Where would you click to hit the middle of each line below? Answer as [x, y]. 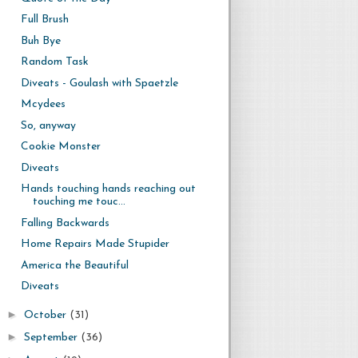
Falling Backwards [65, 223]
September [52, 338]
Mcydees [43, 104]
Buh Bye [40, 41]
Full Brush [44, 20]
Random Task [54, 62]
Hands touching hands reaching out [108, 189]
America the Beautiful [74, 265]
